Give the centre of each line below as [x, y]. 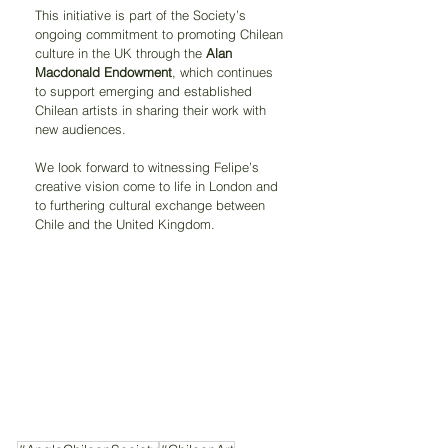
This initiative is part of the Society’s [142, 15]
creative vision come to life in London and [158, 186]
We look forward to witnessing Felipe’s [149, 167]
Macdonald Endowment [103, 72]
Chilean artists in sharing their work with [152, 110]
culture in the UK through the [120, 53]
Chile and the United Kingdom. [125, 224]
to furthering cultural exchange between [152, 205]
